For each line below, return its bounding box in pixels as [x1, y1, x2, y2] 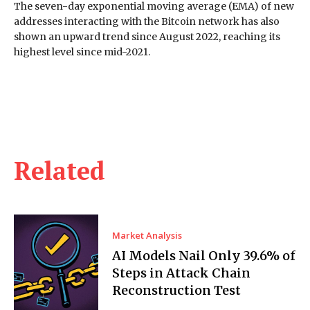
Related [14, 154, 105, 187]
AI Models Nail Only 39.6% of [112, 248, 296, 264]
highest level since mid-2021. [14, 45, 150, 58]
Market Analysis [112, 229, 183, 241]
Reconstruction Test [112, 282, 241, 298]
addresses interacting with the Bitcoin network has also [14, 15, 280, 28]
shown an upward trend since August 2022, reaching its [14, 30, 280, 43]
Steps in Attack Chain [112, 265, 251, 281]
